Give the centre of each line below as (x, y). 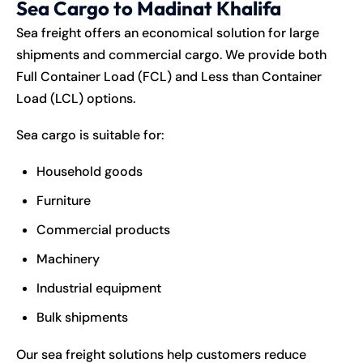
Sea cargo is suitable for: (90, 135)
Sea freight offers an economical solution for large (168, 32)
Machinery (68, 258)
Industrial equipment (99, 288)
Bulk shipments (82, 317)
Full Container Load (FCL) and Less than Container (169, 76)
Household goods (90, 171)
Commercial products (103, 229)
